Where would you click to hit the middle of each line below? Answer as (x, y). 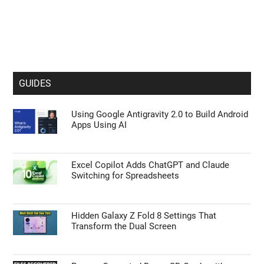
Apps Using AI (99, 125)
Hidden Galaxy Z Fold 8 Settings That (144, 215)
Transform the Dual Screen (124, 226)
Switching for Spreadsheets (126, 175)
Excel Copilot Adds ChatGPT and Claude (151, 165)
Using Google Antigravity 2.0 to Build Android (160, 114)
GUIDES (35, 83)
